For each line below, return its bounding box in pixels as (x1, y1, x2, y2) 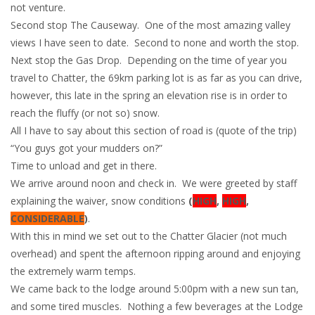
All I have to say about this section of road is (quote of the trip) (11, 124, 297, 137)
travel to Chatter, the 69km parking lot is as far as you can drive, (11, 71, 302, 84)
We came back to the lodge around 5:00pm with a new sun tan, (11, 282, 299, 295)
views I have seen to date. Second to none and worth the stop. (11, 36, 299, 49)
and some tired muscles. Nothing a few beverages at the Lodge (11, 300, 303, 313)
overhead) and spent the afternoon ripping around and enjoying (11, 247, 300, 260)
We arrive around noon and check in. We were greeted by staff (11, 176, 297, 190)
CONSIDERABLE (11, 212, 84, 225)
